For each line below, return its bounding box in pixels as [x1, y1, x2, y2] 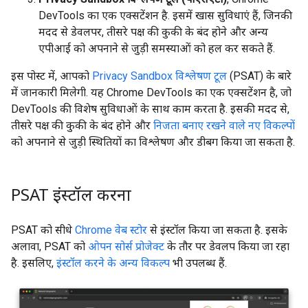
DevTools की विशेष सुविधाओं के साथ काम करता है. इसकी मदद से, [11, 102, 289, 115]
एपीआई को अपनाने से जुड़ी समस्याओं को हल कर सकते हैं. [38, 41, 275, 55]
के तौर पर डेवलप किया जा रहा [164, 239, 289, 253]
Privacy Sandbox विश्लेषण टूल [92, 69, 227, 82]
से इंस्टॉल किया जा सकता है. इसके [147, 223, 287, 236]
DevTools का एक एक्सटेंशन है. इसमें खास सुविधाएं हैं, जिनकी [38, 8, 292, 22]
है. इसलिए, [11, 256, 56, 269]
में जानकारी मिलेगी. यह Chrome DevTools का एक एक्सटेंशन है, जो [11, 85, 291, 99]
